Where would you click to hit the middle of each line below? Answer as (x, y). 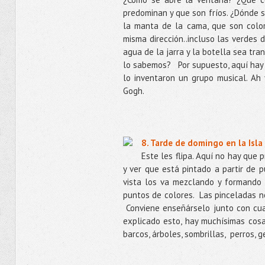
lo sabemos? (147, 65)
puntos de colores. (158, 195)
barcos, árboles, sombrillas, (174, 234)
